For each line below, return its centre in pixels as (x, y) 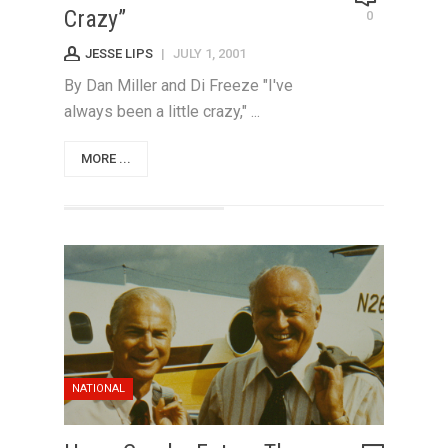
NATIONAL (98, 388)
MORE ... (106, 158)
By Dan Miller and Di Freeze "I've (178, 85)
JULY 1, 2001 (209, 53)
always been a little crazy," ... (162, 111)
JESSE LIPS (119, 53)
